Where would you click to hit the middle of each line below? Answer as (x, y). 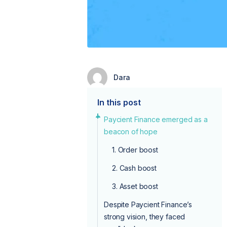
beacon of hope (131, 131)
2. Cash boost (135, 168)
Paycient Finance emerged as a (156, 119)
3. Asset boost (135, 186)
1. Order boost (135, 149)
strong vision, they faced (145, 216)
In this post (119, 102)
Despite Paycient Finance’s (148, 204)
